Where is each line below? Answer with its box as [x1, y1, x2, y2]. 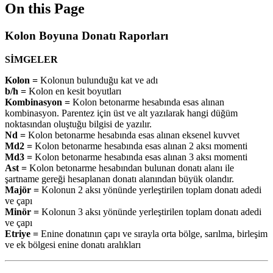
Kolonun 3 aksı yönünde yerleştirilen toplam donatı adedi [39, 206, 261, 217]
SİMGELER [5, 54, 58, 65]
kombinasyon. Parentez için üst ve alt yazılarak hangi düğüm [5, 107, 238, 118]
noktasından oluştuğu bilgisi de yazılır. [5, 118, 152, 129]
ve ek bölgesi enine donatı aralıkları [5, 239, 141, 250]
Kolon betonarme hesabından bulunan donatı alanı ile [27, 162, 234, 173]
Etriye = [5, 228, 38, 239]
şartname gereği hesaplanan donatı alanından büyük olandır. [5, 173, 234, 184]
